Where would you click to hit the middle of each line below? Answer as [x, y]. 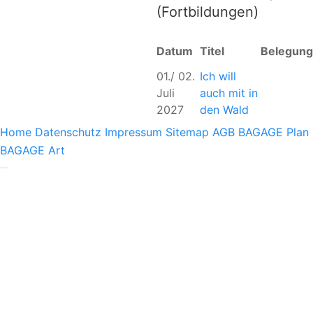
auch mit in [229, 93]
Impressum [133, 132]
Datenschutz [68, 132]
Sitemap [187, 132]
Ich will [218, 77]
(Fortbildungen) [208, 12]
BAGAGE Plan [274, 132]
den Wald [224, 110]
